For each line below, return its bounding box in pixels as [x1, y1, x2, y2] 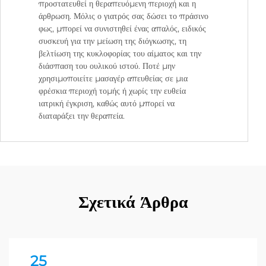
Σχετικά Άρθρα [78, 192, 188, 213]
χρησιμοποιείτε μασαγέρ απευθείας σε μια [39, 73, 188, 84]
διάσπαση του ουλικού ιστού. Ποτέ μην [39, 61, 175, 72]
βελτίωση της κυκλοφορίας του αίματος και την [39, 48, 201, 59]
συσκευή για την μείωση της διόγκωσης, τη [39, 36, 186, 47]
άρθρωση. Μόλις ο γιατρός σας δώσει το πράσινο [39, 11, 208, 22]
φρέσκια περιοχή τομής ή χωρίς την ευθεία [39, 85, 186, 97]
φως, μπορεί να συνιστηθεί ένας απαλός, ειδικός [39, 23, 206, 34]
